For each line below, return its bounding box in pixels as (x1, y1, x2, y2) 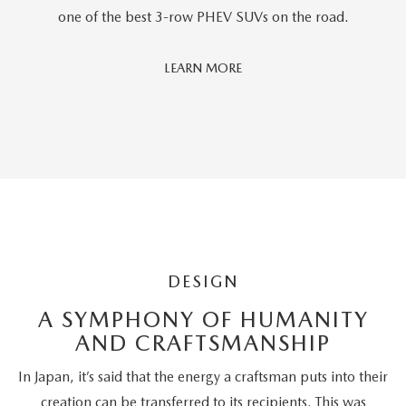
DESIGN (167, 271, 239, 291)
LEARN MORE (164, 60, 242, 75)
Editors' (241, 113, 284, 129)
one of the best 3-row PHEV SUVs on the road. (57, 7, 349, 25)
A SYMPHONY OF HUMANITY (37, 305, 369, 333)
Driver (241, 95, 275, 111)
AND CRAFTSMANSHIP (75, 329, 331, 356)
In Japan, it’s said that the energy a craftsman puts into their (18, 367, 388, 385)
